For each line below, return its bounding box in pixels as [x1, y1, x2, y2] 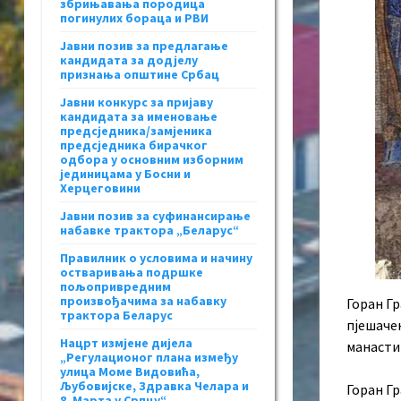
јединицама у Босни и [60, 166, 191, 183]
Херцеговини [60, 180, 141, 197]
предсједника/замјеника [60, 123, 212, 140]
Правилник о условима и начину [60, 250, 252, 267]
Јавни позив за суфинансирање [60, 208, 251, 225]
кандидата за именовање [60, 108, 218, 125]
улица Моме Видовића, [60, 363, 200, 380]
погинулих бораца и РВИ [60, 10, 209, 27]
